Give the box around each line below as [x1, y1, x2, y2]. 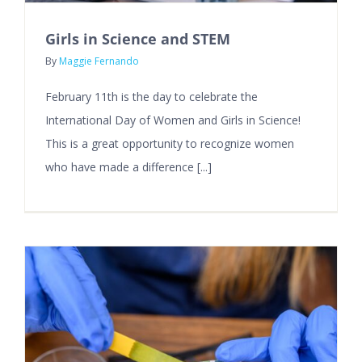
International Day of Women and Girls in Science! [45, 112, 301, 128]
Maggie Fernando [59, 53, 139, 68]
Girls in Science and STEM [45, 28, 234, 48]
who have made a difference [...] [45, 158, 212, 175]
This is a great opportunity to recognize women [45, 135, 294, 151]
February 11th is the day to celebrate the [45, 88, 258, 104]
